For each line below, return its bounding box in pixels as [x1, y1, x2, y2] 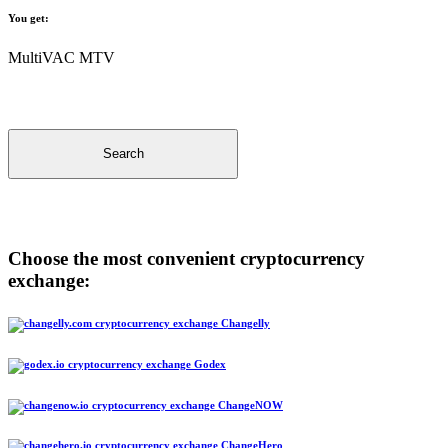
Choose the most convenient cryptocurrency [8, 247, 365, 269]
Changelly [218, 316, 270, 329]
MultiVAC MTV [8, 48, 115, 66]
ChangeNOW [215, 398, 283, 411]
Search [102, 146, 144, 162]
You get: [8, 11, 49, 24]
